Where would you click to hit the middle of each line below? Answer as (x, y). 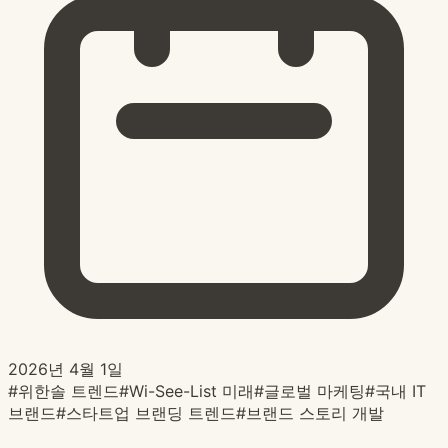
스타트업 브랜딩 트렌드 (151, 413)
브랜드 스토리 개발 (315, 413)
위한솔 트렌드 (68, 391)
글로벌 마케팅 (314, 391)
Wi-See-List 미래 (191, 391)
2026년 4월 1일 (65, 369)
